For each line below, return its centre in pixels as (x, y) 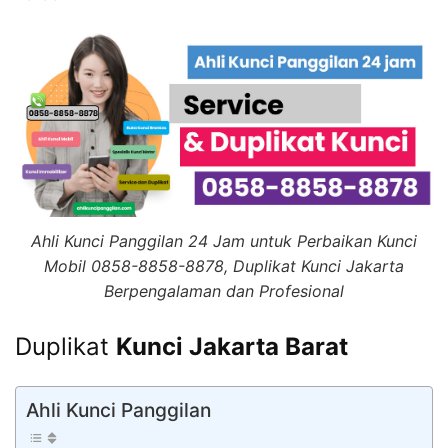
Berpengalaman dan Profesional (224, 291)
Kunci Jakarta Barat (232, 347)
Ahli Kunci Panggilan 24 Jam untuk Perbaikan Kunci (224, 241)
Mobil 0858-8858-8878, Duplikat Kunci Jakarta (224, 266)
